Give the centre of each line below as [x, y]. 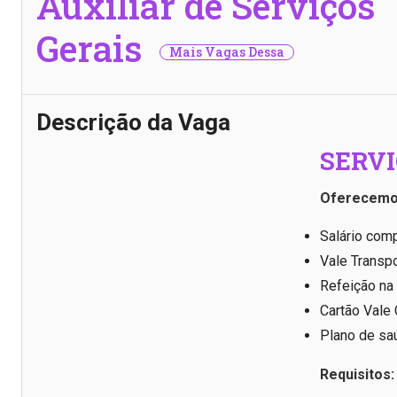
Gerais [93, 48]
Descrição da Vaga [133, 123]
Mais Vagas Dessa [227, 52]
